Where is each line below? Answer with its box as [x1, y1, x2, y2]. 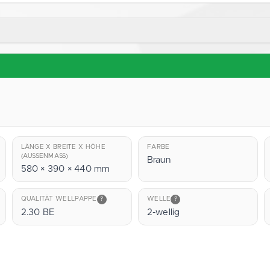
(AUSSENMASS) [20, 152, 66, 159]
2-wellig [146, 207, 180, 217]
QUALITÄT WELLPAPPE [20, 196, 97, 202]
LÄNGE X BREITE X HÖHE [20, 143, 105, 150]
